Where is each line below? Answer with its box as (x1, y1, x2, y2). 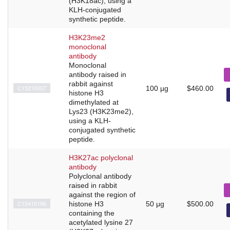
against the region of (69, 190, 136, 199)
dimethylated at (69, 98, 119, 106)
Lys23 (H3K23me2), (69, 107, 133, 116)
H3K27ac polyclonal (69, 153, 133, 162)
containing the (69, 208, 114, 217)
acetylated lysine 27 (69, 218, 133, 226)
